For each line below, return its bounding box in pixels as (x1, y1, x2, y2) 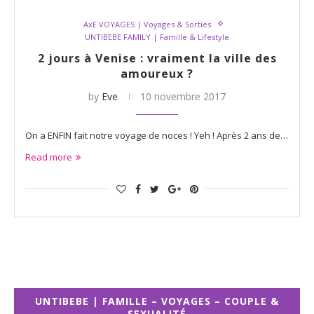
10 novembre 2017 (140, 89, 226, 103)
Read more (25, 150, 72, 163)
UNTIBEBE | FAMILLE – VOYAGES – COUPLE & (35, 294, 279, 308)
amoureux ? (121, 65, 193, 81)
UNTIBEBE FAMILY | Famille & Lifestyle (85, 31, 229, 42)
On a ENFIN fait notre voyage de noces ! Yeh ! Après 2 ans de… (25, 128, 288, 142)
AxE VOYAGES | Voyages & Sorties (83, 18, 211, 29)
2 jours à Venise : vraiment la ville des (37, 50, 277, 66)
